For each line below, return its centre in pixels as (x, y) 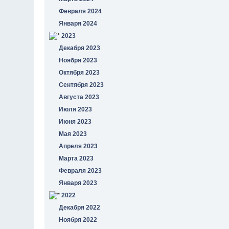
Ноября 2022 (78, 220)
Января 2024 (78, 23)
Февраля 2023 (81, 170)
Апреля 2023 (78, 146)
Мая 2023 (73, 134)
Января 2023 (78, 183)
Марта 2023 (76, 158)
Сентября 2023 (82, 85)
